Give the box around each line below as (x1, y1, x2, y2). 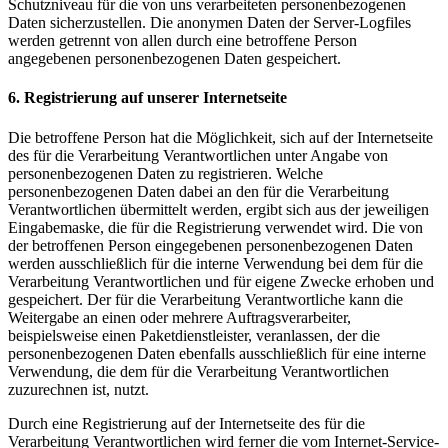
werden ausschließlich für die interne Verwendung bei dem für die (8, 254, 423, 272)
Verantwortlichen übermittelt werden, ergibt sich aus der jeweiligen (8, 200, 429, 218)
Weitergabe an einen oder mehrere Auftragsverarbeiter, (8, 308, 351, 326)
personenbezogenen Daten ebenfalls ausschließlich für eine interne (8, 344, 426, 362)
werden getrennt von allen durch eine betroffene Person (8, 32, 357, 50)
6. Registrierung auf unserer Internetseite (8, 89, 287, 107)
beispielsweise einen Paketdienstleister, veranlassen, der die (8, 326, 380, 344)
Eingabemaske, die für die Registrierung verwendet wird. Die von (8, 218, 423, 236)
